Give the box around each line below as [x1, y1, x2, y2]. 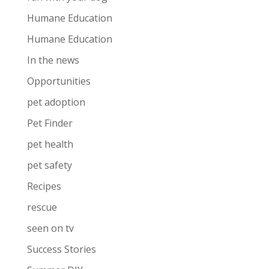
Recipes [26, 180, 61, 193]
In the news [26, 53, 79, 67]
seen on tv [26, 222, 74, 235]
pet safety [26, 159, 72, 172]
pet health [26, 138, 73, 151]
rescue [26, 201, 57, 214]
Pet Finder [26, 116, 73, 130]
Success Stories [26, 243, 96, 256]
